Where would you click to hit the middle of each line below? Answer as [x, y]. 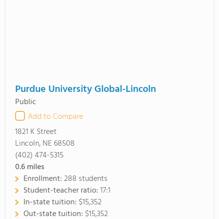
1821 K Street [36, 132]
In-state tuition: [51, 202]
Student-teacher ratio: [62, 191]
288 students [86, 179]
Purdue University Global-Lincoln [86, 89]
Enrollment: [44, 179]
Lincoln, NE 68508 [45, 144]
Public [26, 102]
